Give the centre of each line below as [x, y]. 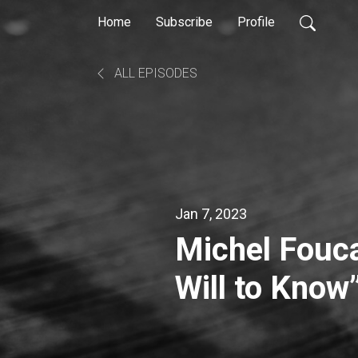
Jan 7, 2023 [211, 213]
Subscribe [184, 22]
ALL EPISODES [154, 73]
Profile [256, 22]
